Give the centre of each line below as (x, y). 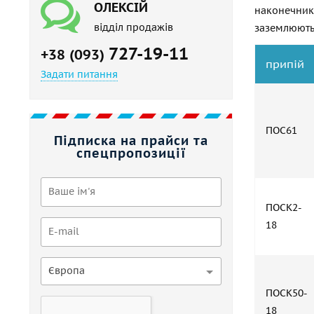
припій (285, 64)
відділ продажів (134, 27)
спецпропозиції (131, 153)
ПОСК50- (287, 293)
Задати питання (79, 74)
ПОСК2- (284, 207)
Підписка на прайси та (131, 141)
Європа (67, 271)
